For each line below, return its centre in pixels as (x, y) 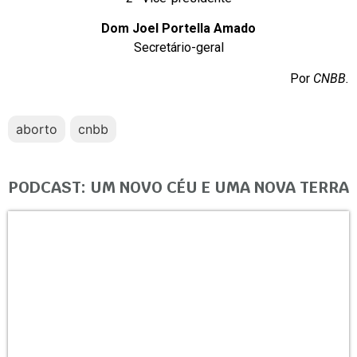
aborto (37, 129)
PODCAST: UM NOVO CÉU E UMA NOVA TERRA (178, 188)
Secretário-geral (178, 48)
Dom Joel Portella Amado (178, 29)
